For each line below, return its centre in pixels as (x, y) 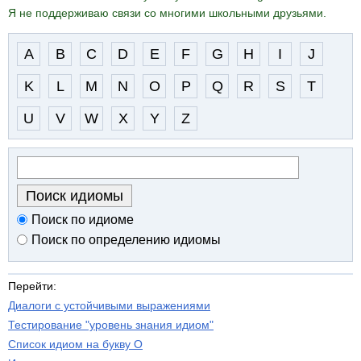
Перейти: (32, 286)
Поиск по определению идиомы (126, 240)
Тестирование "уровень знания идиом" (111, 325)
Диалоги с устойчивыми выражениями (109, 306)
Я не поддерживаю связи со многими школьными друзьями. (167, 13)
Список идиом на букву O (75, 344)
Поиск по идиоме (83, 220)
